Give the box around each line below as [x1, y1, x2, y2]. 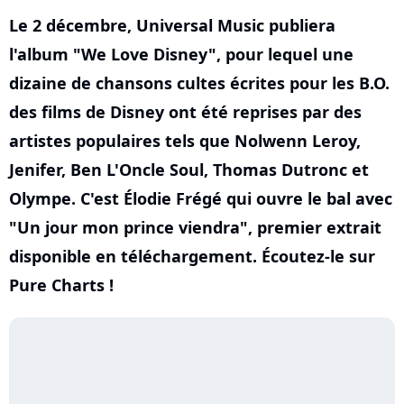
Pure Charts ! [9, 274, 114, 296]
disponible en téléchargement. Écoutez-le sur [9, 245, 375, 267]
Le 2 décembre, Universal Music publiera [9, 14, 335, 36]
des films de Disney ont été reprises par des [9, 101, 362, 123]
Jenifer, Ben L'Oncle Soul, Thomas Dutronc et [9, 159, 369, 180]
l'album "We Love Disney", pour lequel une [9, 43, 353, 65]
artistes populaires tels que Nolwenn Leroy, [9, 130, 361, 151]
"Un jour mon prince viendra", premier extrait [9, 216, 381, 238]
